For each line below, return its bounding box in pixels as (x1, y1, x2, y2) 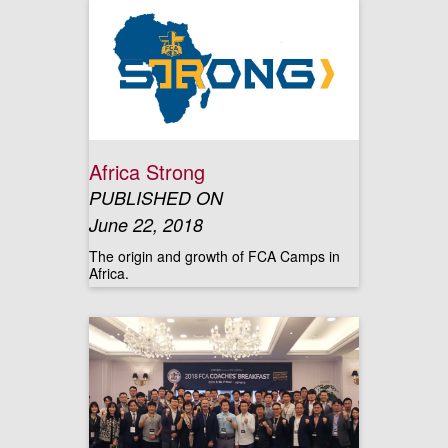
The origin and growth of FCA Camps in (89, 246, 340, 266)
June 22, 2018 (89, 212, 203, 237)
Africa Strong (89, 157, 205, 186)
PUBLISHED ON (89, 185, 223, 210)
